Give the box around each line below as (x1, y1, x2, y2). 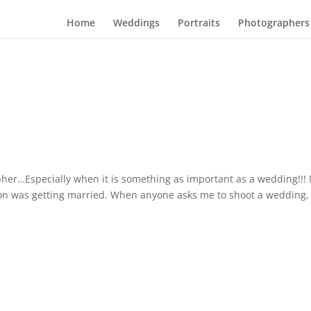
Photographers (237, 16, 310, 29)
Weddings (112, 16, 160, 29)
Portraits (177, 16, 220, 29)
